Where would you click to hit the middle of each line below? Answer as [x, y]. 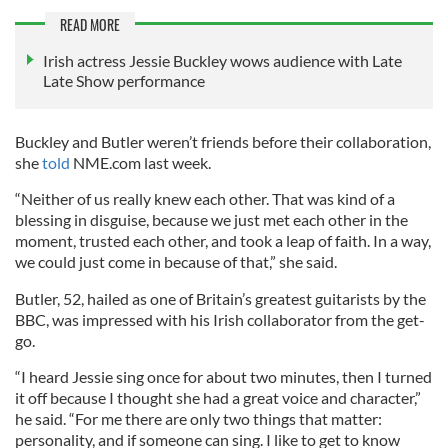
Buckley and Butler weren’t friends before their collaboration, [223, 141]
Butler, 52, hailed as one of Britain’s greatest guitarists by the [220, 298]
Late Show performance [124, 80]
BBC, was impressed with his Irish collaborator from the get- [220, 319]
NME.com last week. [142, 162]
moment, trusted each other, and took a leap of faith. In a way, [223, 240]
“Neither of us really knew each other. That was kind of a [205, 198]
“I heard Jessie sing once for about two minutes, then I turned [223, 376]
